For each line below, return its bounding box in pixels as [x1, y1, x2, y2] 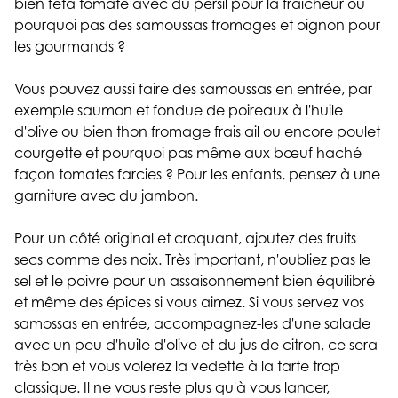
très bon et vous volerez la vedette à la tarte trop [14, 357, 340, 376]
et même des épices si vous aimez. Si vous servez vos [14, 293, 364, 312]
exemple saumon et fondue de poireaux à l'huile [14, 101, 343, 120]
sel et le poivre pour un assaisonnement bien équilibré [14, 272, 375, 291]
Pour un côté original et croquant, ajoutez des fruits [14, 229, 356, 248]
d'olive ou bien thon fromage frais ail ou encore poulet [14, 123, 380, 141]
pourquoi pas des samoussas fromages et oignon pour [14, 16, 380, 35]
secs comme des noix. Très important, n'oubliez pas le [14, 251, 370, 269]
